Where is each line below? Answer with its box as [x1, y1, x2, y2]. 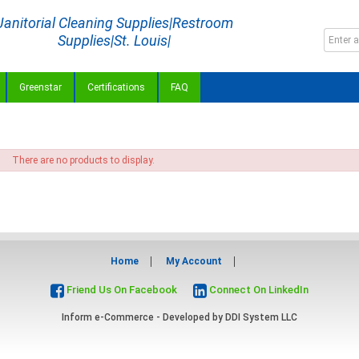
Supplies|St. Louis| [58, 32, 171, 49]
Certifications [87, 82, 145, 93]
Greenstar [19, 82, 62, 93]
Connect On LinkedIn [207, 284, 309, 296]
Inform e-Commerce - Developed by [62, 312, 225, 323]
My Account [165, 256, 222, 267]
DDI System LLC [225, 312, 297, 323]
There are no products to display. [12, 155, 155, 166]
